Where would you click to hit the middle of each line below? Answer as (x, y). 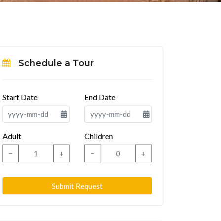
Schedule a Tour (56, 63)
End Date (100, 97)
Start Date (20, 97)
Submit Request (77, 186)
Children (99, 136)
